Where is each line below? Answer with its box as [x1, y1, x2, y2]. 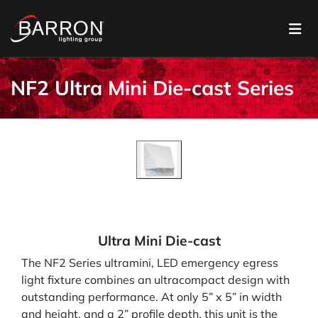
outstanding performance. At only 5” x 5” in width [21, 290, 282, 305]
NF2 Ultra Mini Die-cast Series [11, 75, 294, 101]
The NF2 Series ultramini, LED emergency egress [21, 256, 278, 270]
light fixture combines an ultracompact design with [21, 273, 290, 287]
